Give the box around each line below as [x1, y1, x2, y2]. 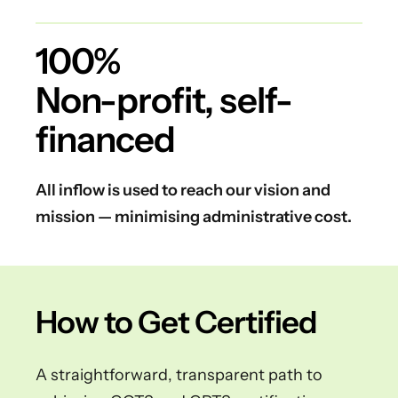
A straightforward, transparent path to [36, 365, 322, 385]
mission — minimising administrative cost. [36, 207, 352, 227]
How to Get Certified [36, 303, 317, 341]
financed [36, 117, 175, 161]
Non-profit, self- [36, 78, 292, 122]
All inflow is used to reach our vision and [36, 180, 330, 200]
